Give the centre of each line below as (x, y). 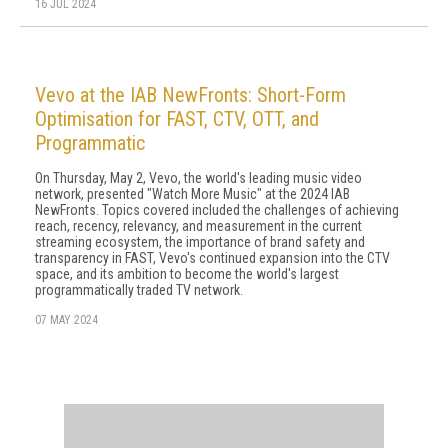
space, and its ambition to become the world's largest (187, 274)
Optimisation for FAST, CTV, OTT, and (177, 119)
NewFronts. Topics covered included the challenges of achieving (217, 210)
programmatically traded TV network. (139, 290)
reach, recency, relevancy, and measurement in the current (198, 226)
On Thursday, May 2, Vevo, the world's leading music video (198, 178)
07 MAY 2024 (66, 320)
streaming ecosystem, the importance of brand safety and (200, 242)
